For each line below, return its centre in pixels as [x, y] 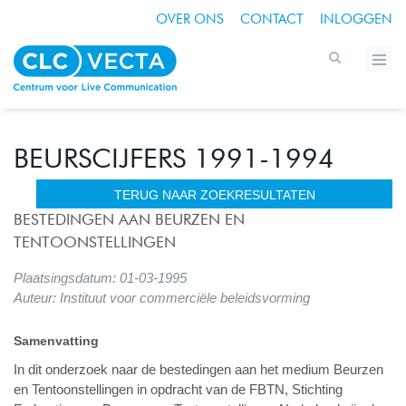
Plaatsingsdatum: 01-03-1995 [100, 278]
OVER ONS [190, 19]
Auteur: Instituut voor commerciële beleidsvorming [162, 298]
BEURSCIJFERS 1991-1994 [174, 158]
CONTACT [272, 19]
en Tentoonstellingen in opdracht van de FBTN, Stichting [178, 389]
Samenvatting [56, 341]
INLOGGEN [356, 19]
